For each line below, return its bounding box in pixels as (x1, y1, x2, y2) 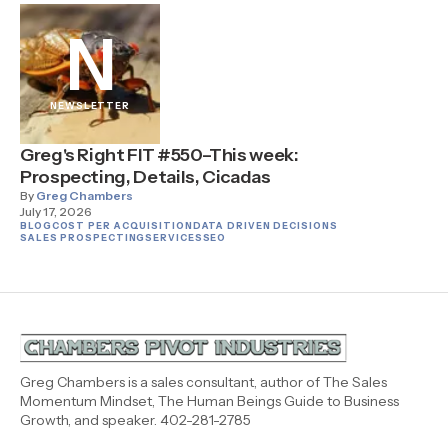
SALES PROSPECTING (20, 232, 146, 243)
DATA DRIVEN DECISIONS (192, 220, 338, 231)
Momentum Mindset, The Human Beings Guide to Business (20, 392, 399, 410)
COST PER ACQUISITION (51, 220, 193, 231)
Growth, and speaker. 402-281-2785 (20, 411, 251, 429)
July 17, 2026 (20, 204, 92, 219)
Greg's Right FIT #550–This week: (20, 144, 299, 166)
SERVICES (145, 232, 203, 243)
